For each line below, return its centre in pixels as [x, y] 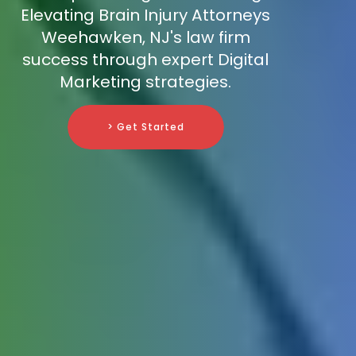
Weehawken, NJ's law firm [145, 38]
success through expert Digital [145, 60]
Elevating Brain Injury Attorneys [145, 15]
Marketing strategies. [145, 82]
